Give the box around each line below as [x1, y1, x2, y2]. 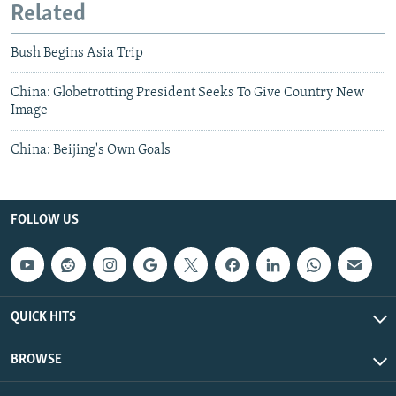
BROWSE [11, 352, 62, 367]
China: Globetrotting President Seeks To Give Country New [11, 86, 364, 101]
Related [11, 2, 86, 27]
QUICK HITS [11, 309, 76, 324]
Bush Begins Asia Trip [11, 46, 143, 61]
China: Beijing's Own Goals [11, 143, 171, 158]
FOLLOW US [11, 213, 79, 228]
